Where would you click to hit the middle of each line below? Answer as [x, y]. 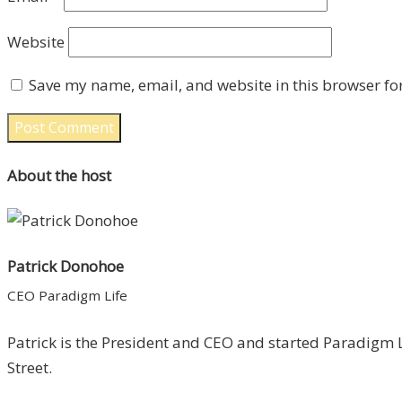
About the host [59, 175]
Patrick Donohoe [66, 266]
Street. [30, 367]
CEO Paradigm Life [67, 295]
